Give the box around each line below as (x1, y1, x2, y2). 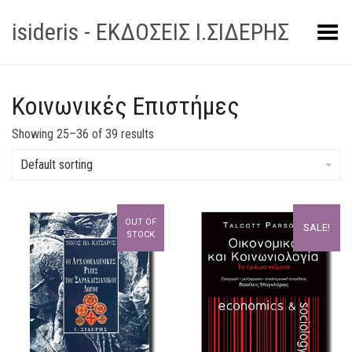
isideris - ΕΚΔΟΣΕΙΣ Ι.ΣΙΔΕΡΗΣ (12, 18, 289, 46)
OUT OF (125, 217, 156, 227)
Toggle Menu (269, 20, 340, 35)
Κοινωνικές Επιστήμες (12, 91, 240, 121)
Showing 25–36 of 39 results (12, 126, 154, 141)
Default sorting (20, 157, 93, 172)
